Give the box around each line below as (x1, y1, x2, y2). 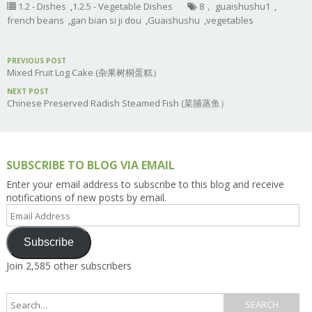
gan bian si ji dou (70, 13, 141, 26)
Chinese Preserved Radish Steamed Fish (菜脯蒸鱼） (7, 96, 229, 109)
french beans (7, 13, 64, 26)
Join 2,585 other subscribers (6, 258, 132, 272)
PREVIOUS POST (7, 55, 66, 65)
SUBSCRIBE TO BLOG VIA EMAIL (6, 157, 175, 173)
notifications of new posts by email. (6, 190, 166, 204)
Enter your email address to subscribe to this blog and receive (6, 177, 284, 191)
